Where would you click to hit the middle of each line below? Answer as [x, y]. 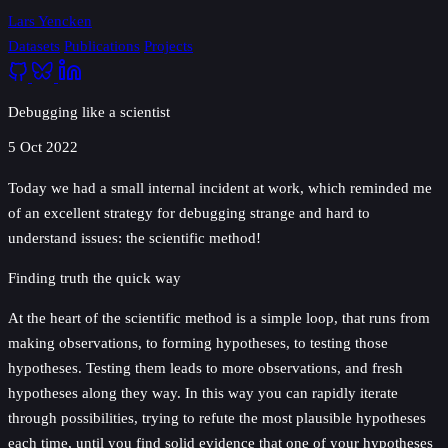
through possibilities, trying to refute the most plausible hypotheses [217, 417]
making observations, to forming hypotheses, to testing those [198, 342]
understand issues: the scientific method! [134, 237]
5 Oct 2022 [43, 147]
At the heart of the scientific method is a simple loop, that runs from [219, 317]
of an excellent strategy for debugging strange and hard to [189, 212]
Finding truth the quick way [94, 277]
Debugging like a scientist [89, 112]
